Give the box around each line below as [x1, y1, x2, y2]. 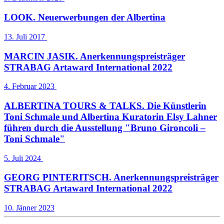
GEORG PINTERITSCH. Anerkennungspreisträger [4, 172, 218, 183]
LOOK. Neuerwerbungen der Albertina [4, 12, 165, 23]
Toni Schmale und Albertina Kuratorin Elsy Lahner [4, 111, 217, 122]
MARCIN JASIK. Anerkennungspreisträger [4, 50, 185, 61]
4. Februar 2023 [4, 82, 56, 91]
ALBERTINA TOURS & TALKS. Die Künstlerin [4, 100, 206, 111]
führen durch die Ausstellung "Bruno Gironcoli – [4, 122, 205, 133]
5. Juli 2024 [4, 153, 43, 162]
